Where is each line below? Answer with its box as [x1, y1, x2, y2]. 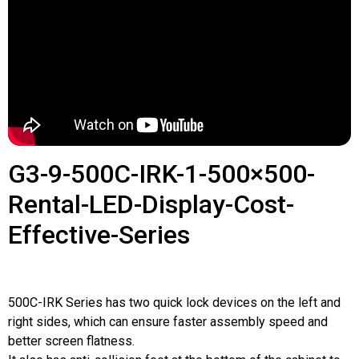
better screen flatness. [8, 333, 135, 349]
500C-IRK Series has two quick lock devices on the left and [8, 295, 341, 311]
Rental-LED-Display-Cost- [8, 189, 294, 220]
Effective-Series [8, 220, 190, 251]
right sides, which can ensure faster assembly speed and [8, 314, 328, 330]
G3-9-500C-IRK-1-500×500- [8, 159, 315, 190]
